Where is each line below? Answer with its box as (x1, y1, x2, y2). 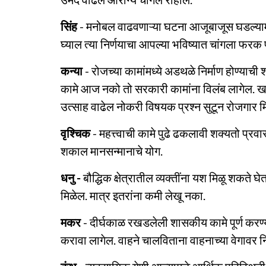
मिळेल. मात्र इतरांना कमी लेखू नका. (61, 188, 205, 202)
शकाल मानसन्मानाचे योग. (61, 144, 163, 158)
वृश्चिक (61, 126, 90, 140)
